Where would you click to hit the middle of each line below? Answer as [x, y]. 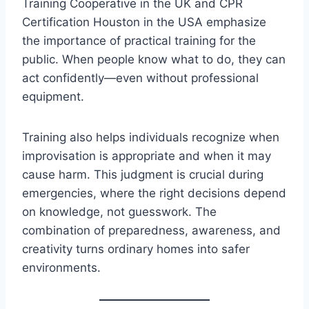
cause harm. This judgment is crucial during [143, 175]
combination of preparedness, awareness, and [151, 231]
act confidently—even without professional [140, 78]
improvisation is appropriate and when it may [147, 156]
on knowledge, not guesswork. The [119, 212]
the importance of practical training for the [139, 41]
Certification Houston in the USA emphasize [144, 22]
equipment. [53, 97]
